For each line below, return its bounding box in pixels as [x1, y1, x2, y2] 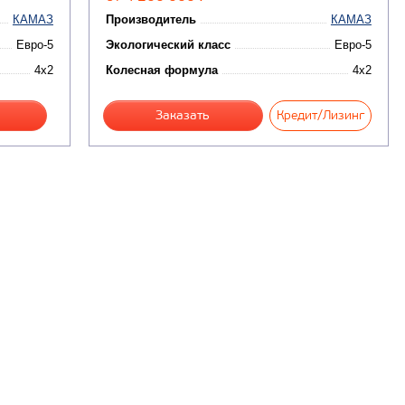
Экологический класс [105, 37, 231, 52]
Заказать [155, 107, 211, 123]
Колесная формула [105, 62, 218, 77]
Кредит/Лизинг [276, 107, 364, 123]
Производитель [105, 12, 196, 26]
